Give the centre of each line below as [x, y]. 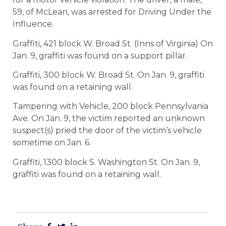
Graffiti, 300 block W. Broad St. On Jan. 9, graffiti [108, 75]
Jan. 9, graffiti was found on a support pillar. [100, 55]
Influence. [33, 24]
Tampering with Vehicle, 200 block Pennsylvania [110, 106]
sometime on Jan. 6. [52, 143]
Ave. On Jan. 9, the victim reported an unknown [109, 119]
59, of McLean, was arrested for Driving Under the [112, 12]
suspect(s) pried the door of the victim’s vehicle [107, 131]
